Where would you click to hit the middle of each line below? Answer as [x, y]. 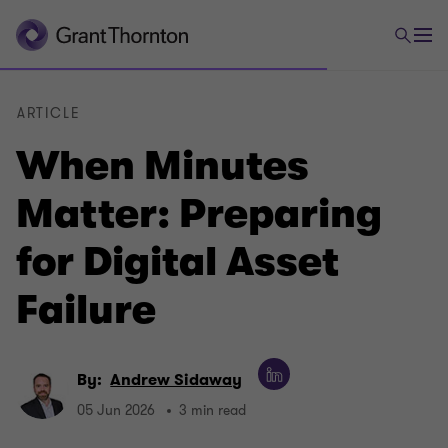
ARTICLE [49, 113]
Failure [86, 310]
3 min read [213, 411]
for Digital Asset [177, 262]
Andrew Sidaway [176, 379]
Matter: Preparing [199, 214]
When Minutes [162, 166]
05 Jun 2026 [116, 411]
